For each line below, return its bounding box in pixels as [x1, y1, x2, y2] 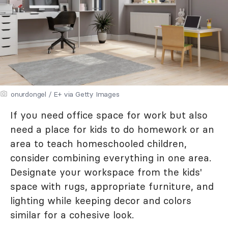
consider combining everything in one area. [10, 151, 211, 164]
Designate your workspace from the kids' [10, 165, 202, 178]
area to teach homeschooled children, [10, 137, 187, 150]
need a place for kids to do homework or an [10, 123, 214, 135]
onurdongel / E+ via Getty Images [11, 89, 120, 99]
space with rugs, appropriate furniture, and [10, 180, 214, 192]
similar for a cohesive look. [10, 208, 134, 221]
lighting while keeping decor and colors [10, 194, 191, 207]
